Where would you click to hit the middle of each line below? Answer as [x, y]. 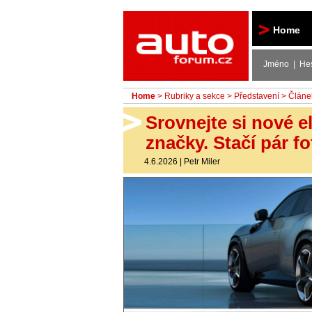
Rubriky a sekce [195, 96]
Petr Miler [202, 161]
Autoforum [187, 24]
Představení [257, 96]
